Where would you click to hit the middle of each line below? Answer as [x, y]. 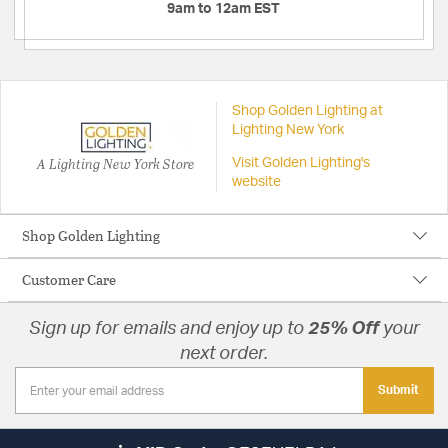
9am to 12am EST [223, 9]
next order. [224, 354]
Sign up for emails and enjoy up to [168, 329]
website [256, 182]
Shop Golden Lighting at [307, 111]
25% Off [345, 329]
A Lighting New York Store [115, 164]
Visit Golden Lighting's [300, 163]
